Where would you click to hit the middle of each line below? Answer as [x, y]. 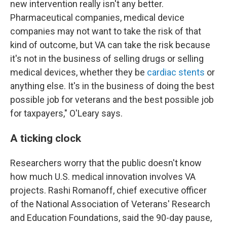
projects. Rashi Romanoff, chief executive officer [108, 190]
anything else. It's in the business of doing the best [112, 86]
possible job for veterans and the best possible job [112, 100]
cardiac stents [175, 72]
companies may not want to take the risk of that [106, 31]
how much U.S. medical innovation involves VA [103, 177]
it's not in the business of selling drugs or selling [107, 59]
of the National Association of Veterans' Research [110, 204]
